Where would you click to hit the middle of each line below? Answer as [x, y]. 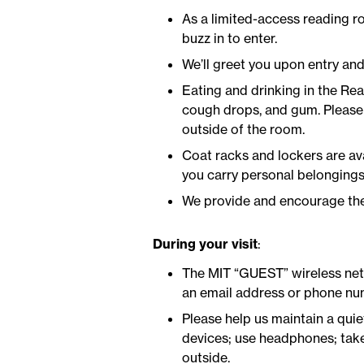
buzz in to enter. [229, 39]
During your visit [205, 243]
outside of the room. [243, 130]
